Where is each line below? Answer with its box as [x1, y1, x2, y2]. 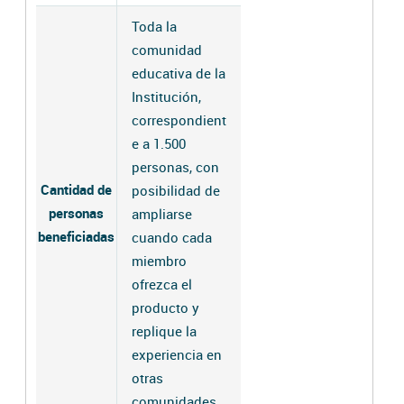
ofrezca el [132, 274, 192, 293]
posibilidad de [132, 180, 220, 199]
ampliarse [132, 204, 192, 223]
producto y [132, 298, 199, 317]
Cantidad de [41, 180, 112, 198]
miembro [132, 251, 187, 270]
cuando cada [132, 227, 212, 246]
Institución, [132, 87, 201, 106]
